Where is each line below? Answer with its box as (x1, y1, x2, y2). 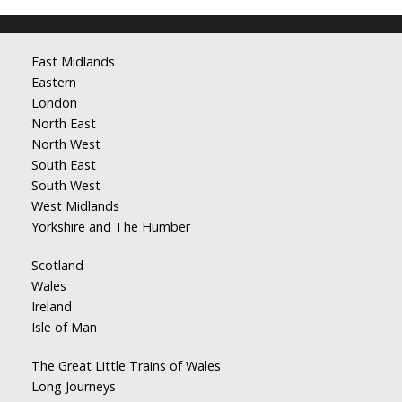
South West (31, 177, 100, 195)
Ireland (31, 298, 72, 316)
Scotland (31, 257, 83, 275)
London (31, 94, 77, 112)
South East (31, 156, 96, 174)
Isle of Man (31, 319, 97, 336)
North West (31, 135, 100, 153)
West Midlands (31, 197, 119, 215)
